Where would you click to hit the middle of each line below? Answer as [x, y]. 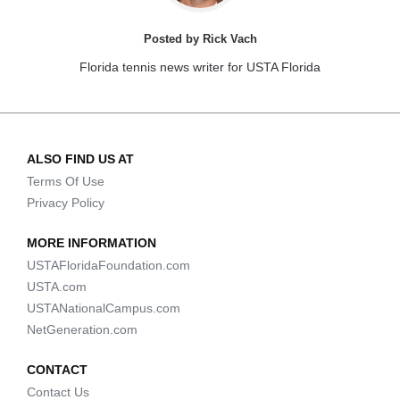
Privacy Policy [66, 203]
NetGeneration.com [82, 329]
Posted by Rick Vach [200, 39]
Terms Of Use [66, 181]
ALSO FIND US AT [80, 159]
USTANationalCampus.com [104, 308]
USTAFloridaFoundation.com [108, 265]
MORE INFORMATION [92, 243]
